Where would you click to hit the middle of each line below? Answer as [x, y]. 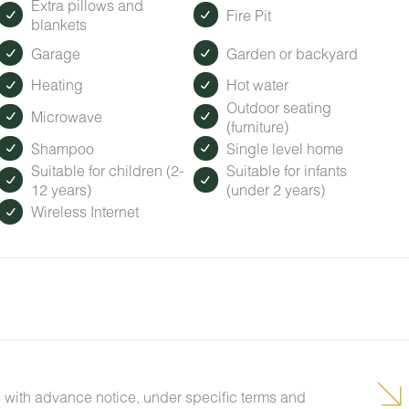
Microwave [66, 117]
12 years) [61, 190]
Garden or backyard [293, 53]
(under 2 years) [276, 190]
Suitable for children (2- [107, 171]
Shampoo [62, 148]
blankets [58, 25]
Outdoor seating [279, 107]
